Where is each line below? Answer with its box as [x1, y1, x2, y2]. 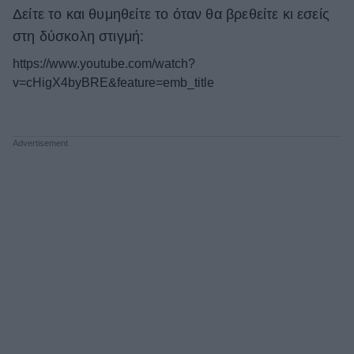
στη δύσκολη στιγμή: [13, 28, 145, 45]
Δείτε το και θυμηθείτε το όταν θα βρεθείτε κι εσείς [13, 6, 330, 23]
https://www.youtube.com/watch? [13, 57, 195, 71]
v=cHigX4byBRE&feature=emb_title [13, 76, 214, 90]
